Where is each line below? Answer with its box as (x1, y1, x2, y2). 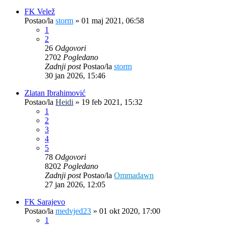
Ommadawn (114, 170, 154, 180)
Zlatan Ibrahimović (24, 88, 85, 97)
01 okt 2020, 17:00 (99, 206, 160, 215)
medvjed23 (55, 206, 91, 215)
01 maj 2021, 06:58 (81, 16, 144, 25)
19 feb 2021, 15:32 (81, 97, 142, 106)
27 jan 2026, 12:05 (45, 180, 105, 189)
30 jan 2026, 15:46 (45, 71, 105, 80)
